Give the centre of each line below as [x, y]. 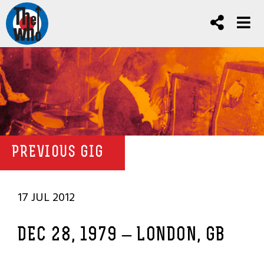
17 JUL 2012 [46, 197]
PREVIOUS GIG [58, 153]
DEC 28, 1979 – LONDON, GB [122, 236]
